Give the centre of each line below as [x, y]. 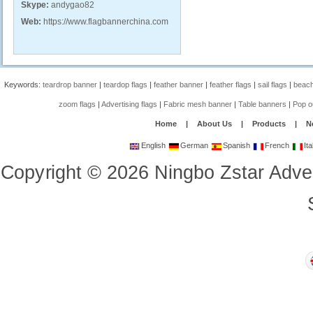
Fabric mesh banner [198, 104]
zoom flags [78, 104]
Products [269, 124]
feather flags [231, 85]
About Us [215, 124]
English [153, 145]
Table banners [263, 104]
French [276, 145]
